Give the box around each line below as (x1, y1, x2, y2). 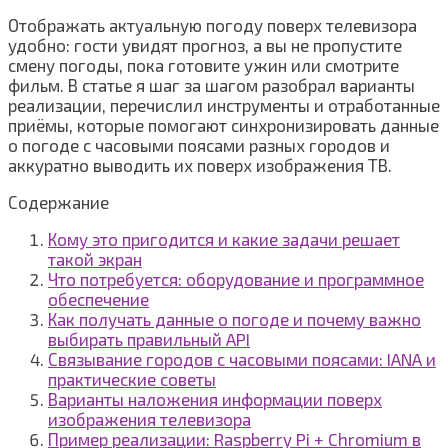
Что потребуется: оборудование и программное (48, 269, 424, 290)
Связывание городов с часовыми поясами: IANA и (48, 349, 436, 370)
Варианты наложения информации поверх (48, 389, 382, 410)
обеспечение (48, 289, 149, 310)
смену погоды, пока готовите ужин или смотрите (8, 55, 399, 76)
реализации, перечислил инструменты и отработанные (8, 95, 440, 116)
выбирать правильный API (48, 329, 250, 350)
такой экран (48, 249, 142, 270)
